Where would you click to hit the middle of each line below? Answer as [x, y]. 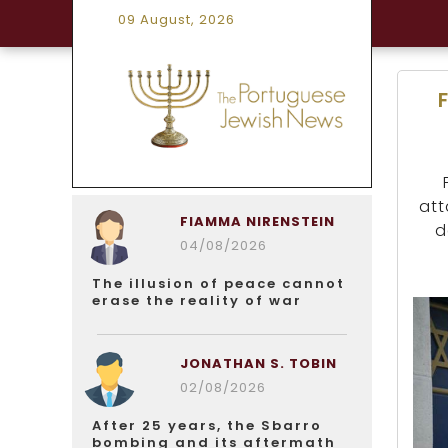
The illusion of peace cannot [218, 283]
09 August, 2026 [176, 19]
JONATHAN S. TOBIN [258, 363]
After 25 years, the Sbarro [207, 425]
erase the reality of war [197, 300]
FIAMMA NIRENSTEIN [257, 221]
